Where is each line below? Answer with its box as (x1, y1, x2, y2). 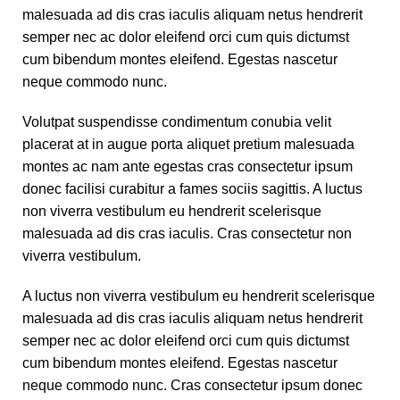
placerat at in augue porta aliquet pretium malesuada (22, 137, 354, 153)
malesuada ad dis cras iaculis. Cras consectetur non (22, 226, 352, 242)
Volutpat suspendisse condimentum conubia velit (22, 114, 331, 130)
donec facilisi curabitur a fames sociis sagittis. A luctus (22, 181, 362, 197)
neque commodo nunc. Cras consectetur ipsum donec (22, 378, 362, 394)
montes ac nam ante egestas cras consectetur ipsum (22, 159, 353, 175)
